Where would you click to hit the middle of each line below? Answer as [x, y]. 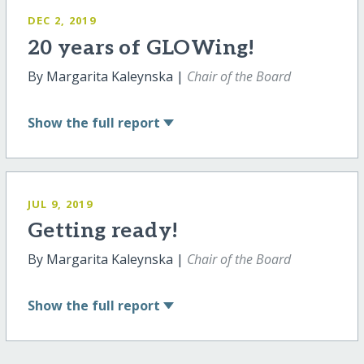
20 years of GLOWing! [141, 48]
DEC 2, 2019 [61, 20]
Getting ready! [103, 232]
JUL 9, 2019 [60, 204]
